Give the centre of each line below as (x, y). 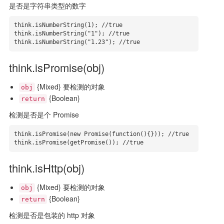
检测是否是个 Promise (44, 114)
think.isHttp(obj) (46, 168)
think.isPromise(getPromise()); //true (78, 142)
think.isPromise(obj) (56, 67)
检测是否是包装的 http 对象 (52, 215)
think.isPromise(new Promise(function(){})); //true (101, 134)
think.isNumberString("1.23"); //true (77, 42)
